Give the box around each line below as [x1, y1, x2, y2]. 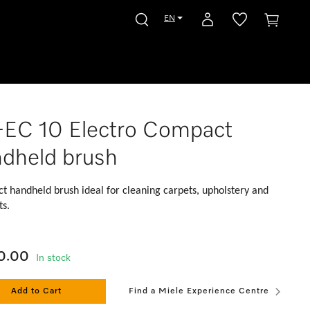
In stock [36, 253, 71, 263]
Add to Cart [11, 287, 62, 295]
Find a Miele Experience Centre [129, 287, 269, 295]
